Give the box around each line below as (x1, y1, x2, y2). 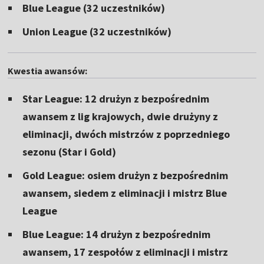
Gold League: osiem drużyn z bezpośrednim (22, 168, 229, 182)
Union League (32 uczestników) (22, 24, 172, 38)
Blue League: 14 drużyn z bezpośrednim (22, 227, 211, 241)
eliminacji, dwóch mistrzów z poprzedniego (22, 127, 230, 141)
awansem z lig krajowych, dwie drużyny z (22, 109, 219, 123)
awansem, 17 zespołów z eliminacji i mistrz (22, 245, 229, 259)
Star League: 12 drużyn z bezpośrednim (22, 91, 210, 105)
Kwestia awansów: (8, 64, 88, 77)
